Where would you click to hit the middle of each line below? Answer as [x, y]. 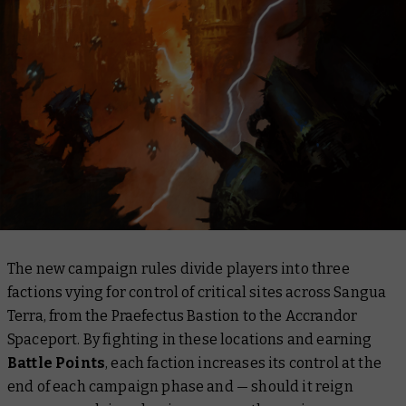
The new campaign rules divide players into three [179, 268]
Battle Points [57, 362]
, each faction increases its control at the [243, 362]
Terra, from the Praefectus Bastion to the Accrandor [183, 315]
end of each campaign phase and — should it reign [180, 386]
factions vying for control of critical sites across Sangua [197, 292]
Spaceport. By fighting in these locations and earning [190, 339]
